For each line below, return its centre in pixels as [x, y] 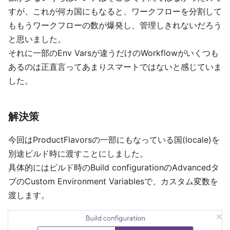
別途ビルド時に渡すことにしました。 [78, 154]
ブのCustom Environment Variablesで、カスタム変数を [113, 181]
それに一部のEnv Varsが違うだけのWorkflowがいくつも [113, 53]
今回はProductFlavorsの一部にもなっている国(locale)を [114, 140]
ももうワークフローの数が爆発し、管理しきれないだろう [115, 25]
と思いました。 [37, 39]
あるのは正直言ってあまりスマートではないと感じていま [115, 67]
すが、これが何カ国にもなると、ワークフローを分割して [115, 12]
